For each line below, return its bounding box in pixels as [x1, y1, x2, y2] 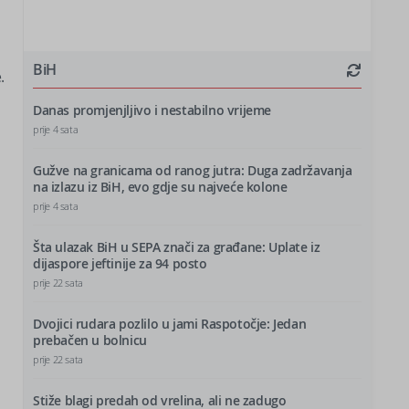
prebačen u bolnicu [33, 331, 147, 349]
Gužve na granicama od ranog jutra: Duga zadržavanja [33, 162, 352, 179]
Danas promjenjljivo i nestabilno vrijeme [33, 101, 271, 119]
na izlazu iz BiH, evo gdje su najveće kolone [33, 178, 288, 195]
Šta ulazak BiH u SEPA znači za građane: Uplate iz [33, 238, 320, 256]
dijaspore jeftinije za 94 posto [33, 255, 207, 272]
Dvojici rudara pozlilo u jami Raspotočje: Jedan [33, 315, 307, 332]
